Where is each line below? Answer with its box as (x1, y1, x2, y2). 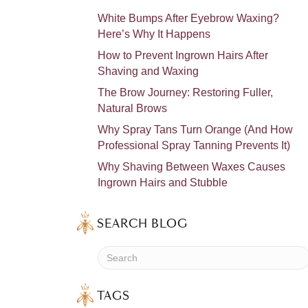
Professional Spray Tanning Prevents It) (98, 139, 290, 151)
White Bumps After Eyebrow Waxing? (98, 12, 279, 24)
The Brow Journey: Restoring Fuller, (98, 86, 273, 98)
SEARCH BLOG (97, 218, 188, 230)
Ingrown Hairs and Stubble (98, 176, 228, 188)
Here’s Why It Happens (98, 27, 210, 40)
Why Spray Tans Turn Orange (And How (98, 123, 293, 135)
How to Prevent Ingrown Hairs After (98, 49, 268, 61)
